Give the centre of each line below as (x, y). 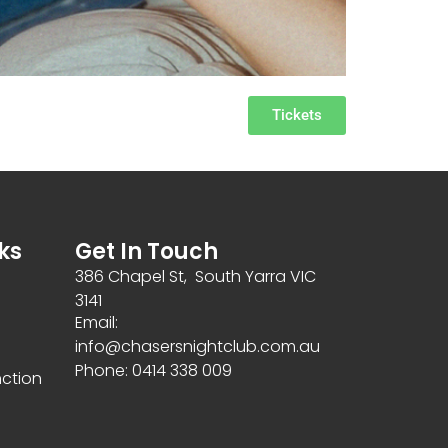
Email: (96, 323)
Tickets (297, 115)
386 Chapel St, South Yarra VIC (195, 276)
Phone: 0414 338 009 (153, 371)
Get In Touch (146, 251)
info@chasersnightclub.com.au (197, 347)
